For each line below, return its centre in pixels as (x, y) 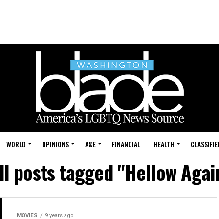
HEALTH (164, 144)
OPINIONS (55, 144)
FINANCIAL (126, 144)
